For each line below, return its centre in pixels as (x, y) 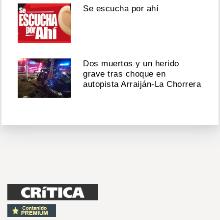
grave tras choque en (124, 74)
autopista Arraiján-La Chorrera (142, 84)
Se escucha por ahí (121, 9)
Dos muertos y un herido (131, 63)
